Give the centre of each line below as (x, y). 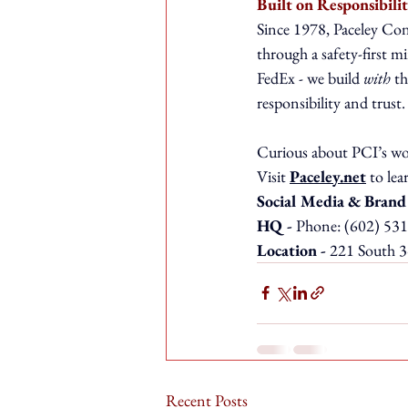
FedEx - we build (310, 77)
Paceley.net (328, 176)
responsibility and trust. (331, 102)
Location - (293, 250)
